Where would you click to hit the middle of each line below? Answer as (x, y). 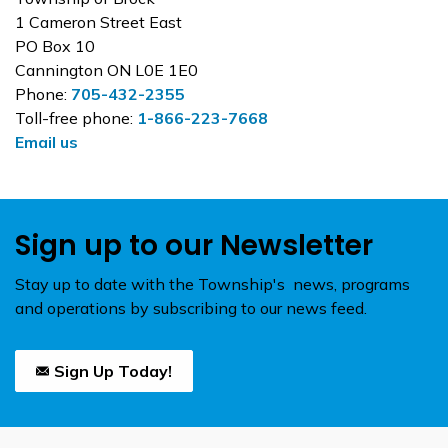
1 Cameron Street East (98, 21)
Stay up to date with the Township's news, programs (212, 283)
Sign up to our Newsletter (194, 245)
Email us (46, 141)
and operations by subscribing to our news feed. (191, 307)
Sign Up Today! (113, 370)
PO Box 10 (55, 45)
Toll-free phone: (76, 117)
